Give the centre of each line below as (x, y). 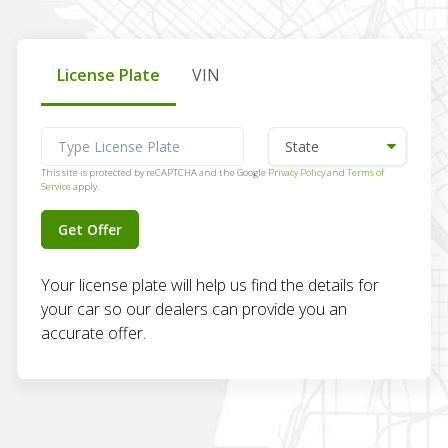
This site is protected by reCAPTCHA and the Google (154, 172)
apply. (85, 186)
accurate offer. (93, 332)
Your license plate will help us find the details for (210, 284)
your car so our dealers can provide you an (194, 308)
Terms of (365, 172)
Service (56, 186)
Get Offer (90, 229)
